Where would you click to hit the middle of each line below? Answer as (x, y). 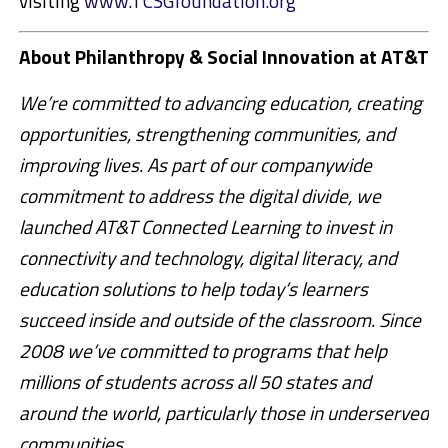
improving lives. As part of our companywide (195, 165)
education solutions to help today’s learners (193, 289)
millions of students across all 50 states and (194, 382)
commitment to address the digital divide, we (199, 196)
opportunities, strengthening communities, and (206, 134)
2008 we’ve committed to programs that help (202, 351)
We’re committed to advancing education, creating (220, 103)
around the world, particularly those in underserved (223, 413)
